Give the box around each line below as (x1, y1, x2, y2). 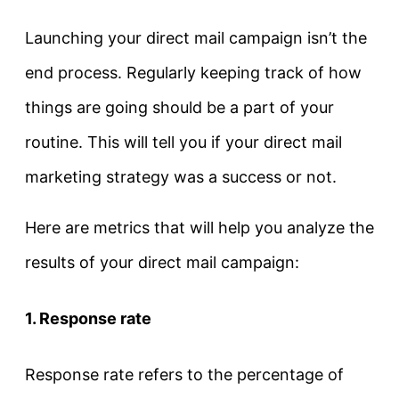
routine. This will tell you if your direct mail (25, 133, 342, 152)
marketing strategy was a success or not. (25, 167, 337, 187)
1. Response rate (25, 309, 151, 329)
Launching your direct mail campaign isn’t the (25, 28, 367, 48)
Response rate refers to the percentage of (25, 365, 344, 385)
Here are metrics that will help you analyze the (25, 218, 374, 238)
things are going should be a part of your (25, 98, 334, 118)
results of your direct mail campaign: (25, 253, 299, 273)
